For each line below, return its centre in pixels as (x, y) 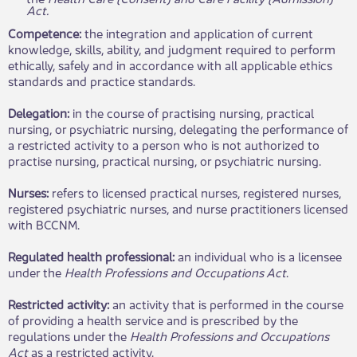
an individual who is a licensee (260, 255)
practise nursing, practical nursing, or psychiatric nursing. (165, 159)
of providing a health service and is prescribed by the (153, 319)
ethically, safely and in (67, 64)
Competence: (46, 32)
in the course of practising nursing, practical (193, 112)
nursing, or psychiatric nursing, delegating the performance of (178, 127)
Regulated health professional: (93, 255)
